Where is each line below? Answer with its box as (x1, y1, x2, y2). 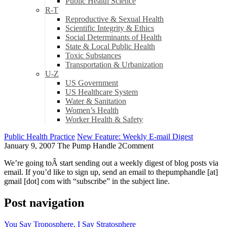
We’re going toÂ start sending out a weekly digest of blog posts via (4, 159, 218, 167)
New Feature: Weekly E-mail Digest (77, 132, 193, 141)
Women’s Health (65, 106, 119, 115)
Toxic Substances (65, 51, 121, 60)
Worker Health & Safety (65, 115, 143, 124)
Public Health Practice (4, 132, 75, 141)
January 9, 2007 (4, 141, 55, 150)
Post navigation (4, 196, 84, 209)
